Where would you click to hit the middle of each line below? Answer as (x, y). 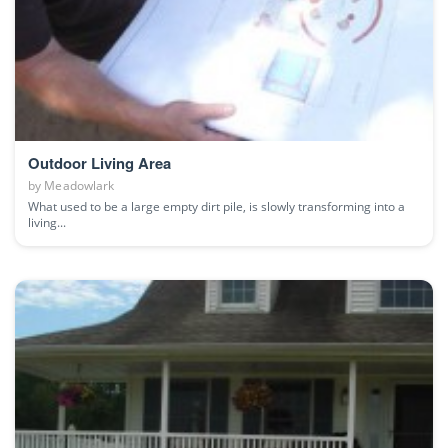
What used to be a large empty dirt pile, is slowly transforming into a (216, 207)
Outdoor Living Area (99, 163)
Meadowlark (79, 186)
